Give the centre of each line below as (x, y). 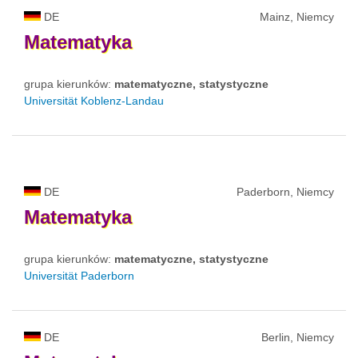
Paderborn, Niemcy (285, 191)
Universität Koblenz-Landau (94, 100)
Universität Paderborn (79, 275)
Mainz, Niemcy (297, 16)
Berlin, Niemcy (298, 337)
